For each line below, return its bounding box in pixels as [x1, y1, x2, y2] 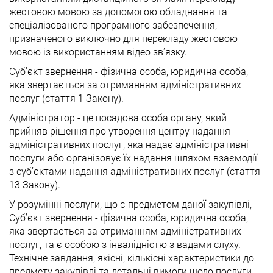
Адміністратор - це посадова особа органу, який [9, 111, 227, 124]
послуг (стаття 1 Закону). [9, 91, 126, 104]
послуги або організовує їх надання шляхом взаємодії [9, 151, 257, 164]
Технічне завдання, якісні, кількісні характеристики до [9, 251, 254, 264]
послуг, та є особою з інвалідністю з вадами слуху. [9, 238, 241, 250]
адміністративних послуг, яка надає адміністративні [9, 138, 249, 151]
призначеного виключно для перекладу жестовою [9, 32, 238, 44]
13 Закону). [9, 178, 60, 191]
